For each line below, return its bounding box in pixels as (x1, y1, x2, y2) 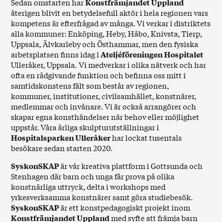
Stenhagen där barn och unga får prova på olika (11, 170, 175, 181)
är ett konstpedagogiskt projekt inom (59, 202, 191, 213)
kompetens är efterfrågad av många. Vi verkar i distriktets (11, 17, 211, 28)
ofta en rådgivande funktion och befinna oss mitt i (11, 69, 186, 80)
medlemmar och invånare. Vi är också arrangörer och (11, 101, 197, 111)
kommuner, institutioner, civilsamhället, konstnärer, (11, 90, 197, 101)
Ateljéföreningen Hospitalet (101, 49, 204, 59)
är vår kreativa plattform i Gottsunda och (60, 160, 203, 171)
